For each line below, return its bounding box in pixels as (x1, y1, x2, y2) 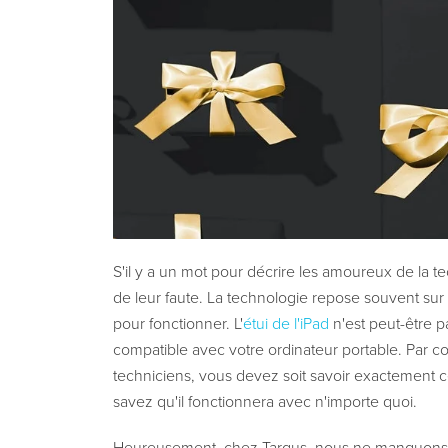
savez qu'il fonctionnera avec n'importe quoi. (112, 392, 417, 413)
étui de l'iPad (242, 314, 329, 335)
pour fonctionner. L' (112, 314, 243, 335)
